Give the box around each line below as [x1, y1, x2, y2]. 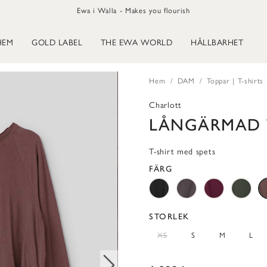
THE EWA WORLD [100, 37, 173, 48]
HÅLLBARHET [191, 37, 244, 48]
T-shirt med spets [149, 147, 216, 157]
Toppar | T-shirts [207, 76, 264, 85]
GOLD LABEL [32, 37, 83, 48]
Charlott [149, 100, 182, 111]
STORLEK [149, 212, 190, 222]
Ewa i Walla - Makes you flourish [77, 6, 190, 15]
